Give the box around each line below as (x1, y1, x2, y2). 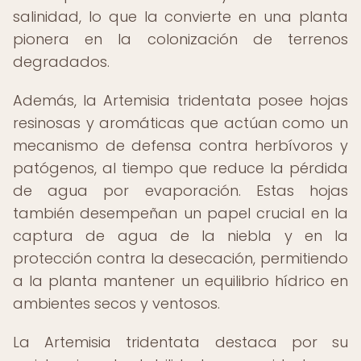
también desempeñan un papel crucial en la (13, 203, 348, 223)
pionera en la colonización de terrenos (13, 29, 348, 49)
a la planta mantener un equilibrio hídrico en (13, 271, 348, 291)
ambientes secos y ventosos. (13, 293, 220, 313)
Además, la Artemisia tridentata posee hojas (13, 90, 348, 110)
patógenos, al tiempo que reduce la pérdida (13, 158, 348, 178)
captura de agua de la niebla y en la (13, 226, 348, 246)
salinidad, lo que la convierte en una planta (13, 6, 348, 27)
